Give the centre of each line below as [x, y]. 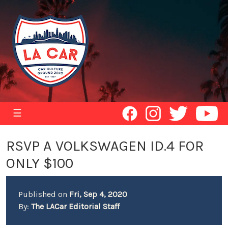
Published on [44, 194]
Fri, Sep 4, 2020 [98, 194]
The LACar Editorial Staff [75, 206]
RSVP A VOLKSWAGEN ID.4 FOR [105, 146]
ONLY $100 [40, 163]
